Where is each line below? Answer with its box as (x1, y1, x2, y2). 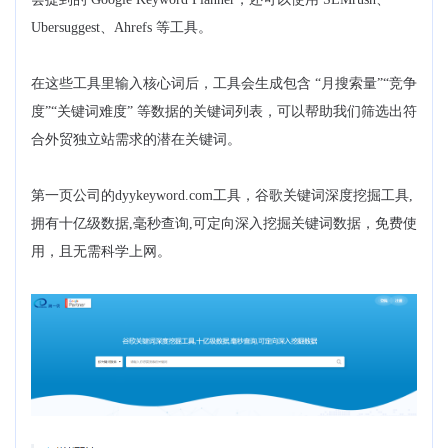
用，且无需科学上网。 (31, 243, 171, 259)
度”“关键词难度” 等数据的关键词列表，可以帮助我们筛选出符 (31, 103, 417, 119)
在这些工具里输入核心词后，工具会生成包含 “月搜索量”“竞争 (31, 75, 417, 91)
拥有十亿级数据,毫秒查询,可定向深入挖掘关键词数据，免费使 (31, 215, 417, 231)
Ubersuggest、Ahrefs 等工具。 (31, 19, 212, 35)
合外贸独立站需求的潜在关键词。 (31, 131, 241, 147)
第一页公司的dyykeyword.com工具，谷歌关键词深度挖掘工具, (31, 187, 413, 203)
